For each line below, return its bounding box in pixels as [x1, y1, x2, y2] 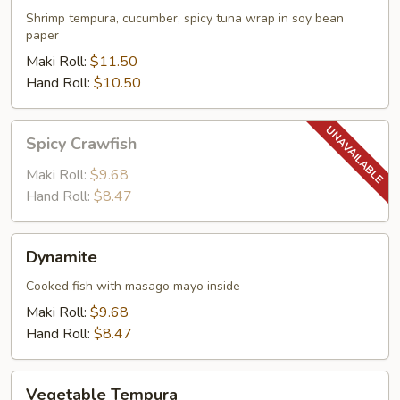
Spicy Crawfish [26, 133, 137, 154]
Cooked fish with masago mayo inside [26, 278, 240, 295]
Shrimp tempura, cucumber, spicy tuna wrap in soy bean [26, 10, 344, 27]
